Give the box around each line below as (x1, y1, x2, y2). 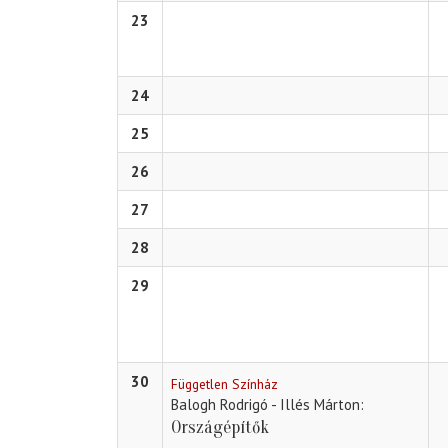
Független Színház (171, 375, 278, 394)
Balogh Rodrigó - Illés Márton (171, 395, 360, 415)
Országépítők (171, 417, 269, 439)
